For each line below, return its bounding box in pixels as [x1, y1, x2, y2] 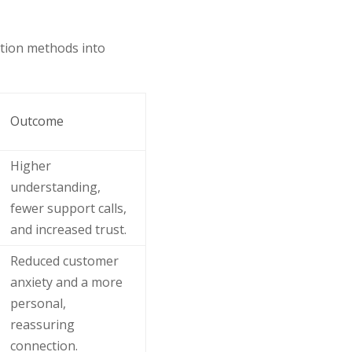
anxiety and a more [9, 273, 123, 291]
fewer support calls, [9, 200, 126, 218]
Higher [9, 157, 51, 175]
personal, [9, 295, 66, 313]
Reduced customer [9, 252, 119, 270]
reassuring [9, 316, 75, 334]
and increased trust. [9, 221, 126, 239]
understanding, [9, 178, 101, 196]
